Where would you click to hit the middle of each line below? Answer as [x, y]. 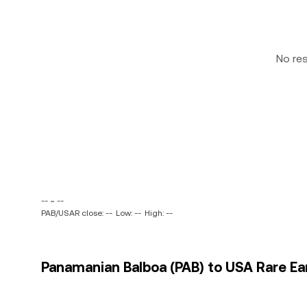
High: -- [159, 213]
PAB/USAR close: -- [77, 213]
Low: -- [128, 213]
